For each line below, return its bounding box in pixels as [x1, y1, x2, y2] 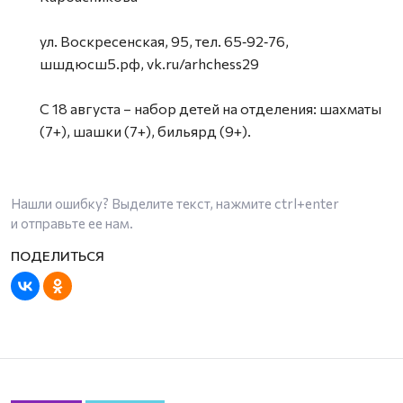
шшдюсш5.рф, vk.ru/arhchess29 [40, 54, 259, 72]
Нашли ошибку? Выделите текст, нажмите [11, 194, 274, 211]
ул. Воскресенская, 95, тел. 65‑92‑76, [40, 31, 289, 49]
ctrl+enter [274, 194, 339, 211]
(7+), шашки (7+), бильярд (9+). [40, 121, 251, 139]
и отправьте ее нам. [11, 214, 133, 231]
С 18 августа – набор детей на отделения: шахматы [40, 99, 381, 117]
